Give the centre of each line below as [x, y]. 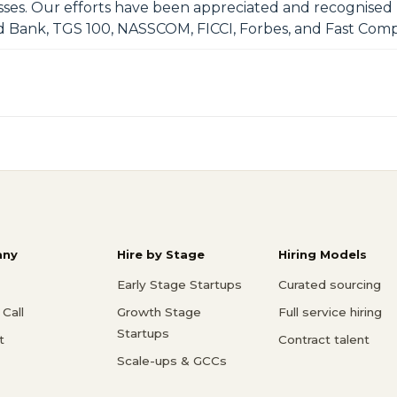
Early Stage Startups [179, 284]
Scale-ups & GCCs [172, 360]
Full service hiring [330, 311]
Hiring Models [323, 254]
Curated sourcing [330, 284]
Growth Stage [159, 311]
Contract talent [324, 339]
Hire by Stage [161, 254]
